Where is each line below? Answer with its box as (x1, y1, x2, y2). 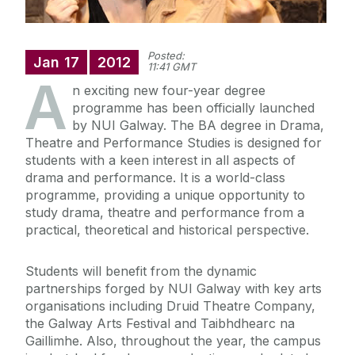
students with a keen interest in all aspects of (25, 152, 296, 169)
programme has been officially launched (72, 100, 315, 116)
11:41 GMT (147, 60, 196, 74)
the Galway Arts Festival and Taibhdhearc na (25, 315, 295, 332)
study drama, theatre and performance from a (25, 204, 304, 221)
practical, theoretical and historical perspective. (25, 222, 309, 239)
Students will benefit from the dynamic (25, 263, 257, 280)
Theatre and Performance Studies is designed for (25, 135, 322, 151)
